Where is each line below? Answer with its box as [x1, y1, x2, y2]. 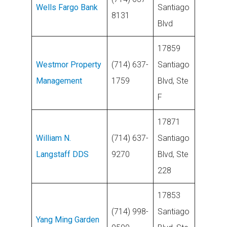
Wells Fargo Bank [36, 3, 98, 12]
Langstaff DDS [36, 149, 89, 159]
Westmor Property [36, 60, 102, 69]
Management [36, 76, 83, 86]
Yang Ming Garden [36, 215, 100, 224]
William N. [36, 133, 71, 143]
